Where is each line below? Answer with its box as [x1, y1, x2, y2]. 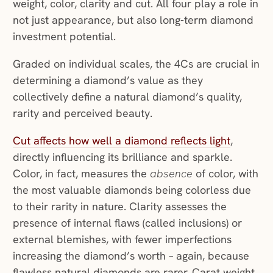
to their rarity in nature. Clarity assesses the [12, 199, 227, 214]
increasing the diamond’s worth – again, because [12, 249, 249, 263]
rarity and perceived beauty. [12, 106, 155, 121]
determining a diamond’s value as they [12, 73, 203, 88]
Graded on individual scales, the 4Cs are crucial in [12, 57, 260, 71]
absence [149, 166, 193, 181]
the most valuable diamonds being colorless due [12, 183, 251, 197]
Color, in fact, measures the [12, 166, 150, 181]
